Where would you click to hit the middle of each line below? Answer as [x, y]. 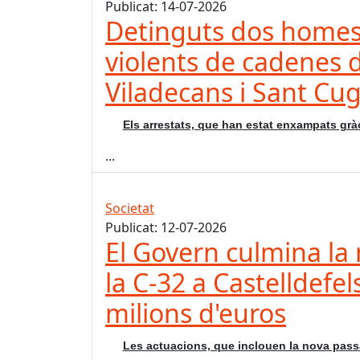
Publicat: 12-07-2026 [166, 228]
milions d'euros [196, 313]
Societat [130, 209]
